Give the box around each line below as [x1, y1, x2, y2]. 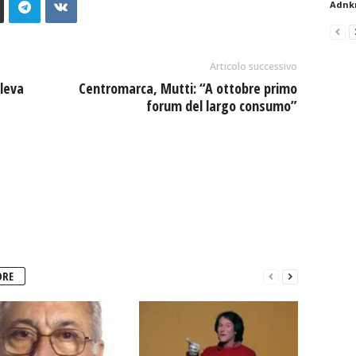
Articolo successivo [209, 60, 297, 73]
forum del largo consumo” [145, 96, 297, 115]
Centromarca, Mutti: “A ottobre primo [78, 79, 297, 98]
